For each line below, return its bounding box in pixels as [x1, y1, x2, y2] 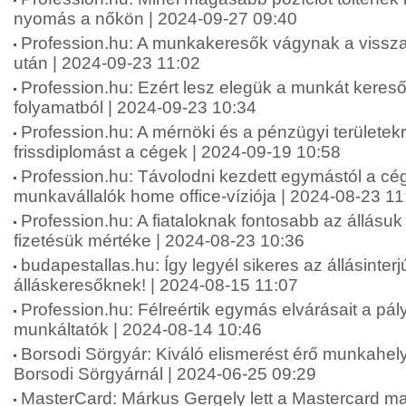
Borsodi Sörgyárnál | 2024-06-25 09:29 [14, 364, 316, 383]
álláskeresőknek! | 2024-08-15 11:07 [14, 275, 298, 295]
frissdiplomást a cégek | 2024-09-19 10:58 [14, 142, 341, 161]
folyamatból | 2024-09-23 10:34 [14, 98, 256, 117]
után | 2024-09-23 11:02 [14, 53, 200, 72]
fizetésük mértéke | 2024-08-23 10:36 [14, 231, 304, 250]
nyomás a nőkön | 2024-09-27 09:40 [14, 9, 297, 28]
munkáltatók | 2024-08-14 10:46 [14, 320, 262, 339]
